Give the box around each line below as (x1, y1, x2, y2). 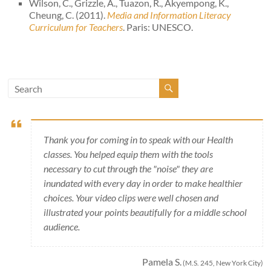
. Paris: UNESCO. (123, 21, 194, 33)
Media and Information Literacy (107, 9, 232, 21)
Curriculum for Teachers (29, 21, 123, 33)
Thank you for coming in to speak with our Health (44, 134, 233, 145)
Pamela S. (142, 256, 181, 267)
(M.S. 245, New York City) (181, 258, 263, 267)
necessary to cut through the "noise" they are (44, 163, 214, 174)
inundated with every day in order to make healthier (44, 177, 243, 189)
